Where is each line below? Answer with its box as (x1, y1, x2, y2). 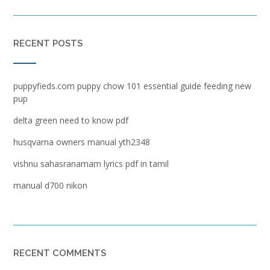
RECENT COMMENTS (13, 247, 106, 259)
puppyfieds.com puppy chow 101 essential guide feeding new (13, 80, 251, 92)
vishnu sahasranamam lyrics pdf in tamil (13, 157, 169, 169)
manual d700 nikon (13, 179, 87, 191)
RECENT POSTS (13, 37, 83, 49)
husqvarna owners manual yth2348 (13, 136, 150, 148)
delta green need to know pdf (13, 114, 128, 126)
